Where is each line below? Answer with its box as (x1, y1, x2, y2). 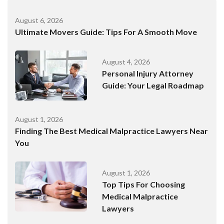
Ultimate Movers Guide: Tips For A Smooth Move (15, 27, 197, 37)
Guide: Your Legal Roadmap (102, 80, 204, 90)
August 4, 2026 (102, 57, 150, 66)
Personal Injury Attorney (102, 68, 194, 78)
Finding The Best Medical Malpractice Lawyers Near (15, 126, 208, 136)
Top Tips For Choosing (102, 179, 185, 189)
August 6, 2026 (15, 16, 63, 25)
